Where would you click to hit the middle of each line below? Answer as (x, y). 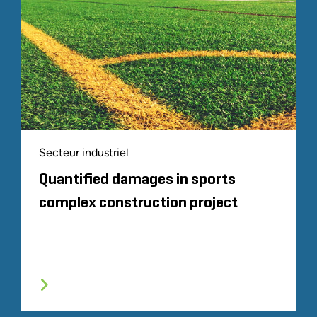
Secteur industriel (84, 152)
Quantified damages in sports (137, 179)
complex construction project (138, 203)
